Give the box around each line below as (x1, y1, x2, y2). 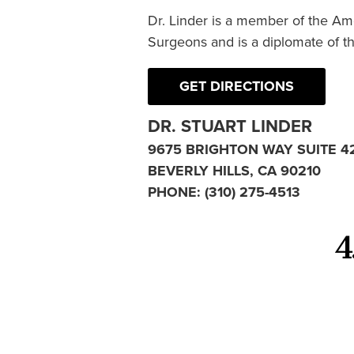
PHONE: (148, 182, 205, 203)
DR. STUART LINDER (148, 113, 312, 139)
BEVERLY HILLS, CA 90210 (148, 160, 321, 182)
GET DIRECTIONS (179, 76, 294, 97)
